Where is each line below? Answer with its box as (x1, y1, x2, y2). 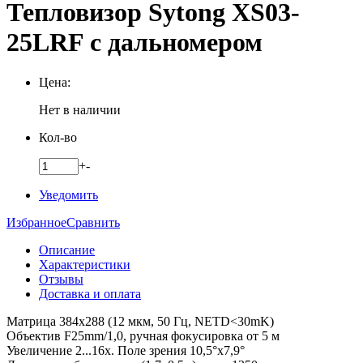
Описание (39, 242, 95, 257)
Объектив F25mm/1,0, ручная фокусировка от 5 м (6, 328, 280, 343)
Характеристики (39, 257, 130, 271)
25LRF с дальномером (6, 28, 263, 58)
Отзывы (39, 271, 83, 286)
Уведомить (39, 187, 98, 202)
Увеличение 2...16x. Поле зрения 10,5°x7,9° (6, 343, 245, 357)
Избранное (6, 215, 66, 229)
